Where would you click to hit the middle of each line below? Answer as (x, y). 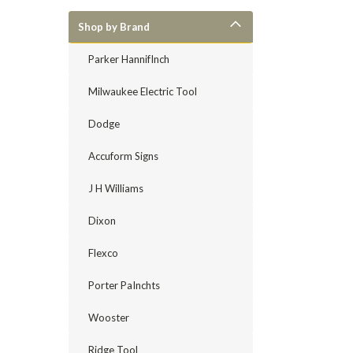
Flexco (103, 253)
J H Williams (116, 188)
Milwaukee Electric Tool (143, 91)
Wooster (109, 318)
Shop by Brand (114, 27)
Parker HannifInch (129, 59)
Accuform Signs (123, 156)
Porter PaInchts (124, 285)
